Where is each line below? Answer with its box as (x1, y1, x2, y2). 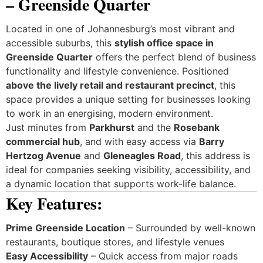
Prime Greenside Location (5, 221, 125, 234)
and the (134, 121, 174, 133)
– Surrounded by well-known (124, 221, 255, 234)
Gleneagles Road (103, 149, 181, 161)
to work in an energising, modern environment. (5, 107, 213, 119)
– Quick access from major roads (87, 249, 238, 262)
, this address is (180, 149, 250, 161)
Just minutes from (5, 121, 89, 133)
